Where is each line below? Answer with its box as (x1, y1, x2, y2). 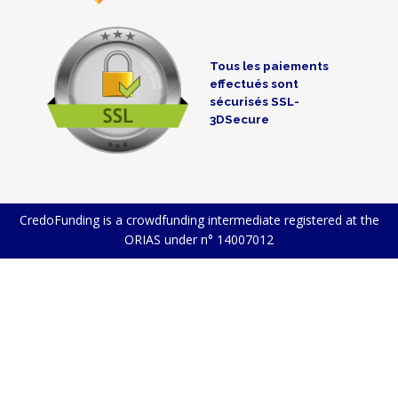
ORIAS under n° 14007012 (124, 231, 274, 248)
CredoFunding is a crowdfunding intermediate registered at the (19, 211, 379, 228)
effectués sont (210, 76, 298, 91)
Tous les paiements (210, 58, 329, 73)
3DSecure (210, 111, 269, 126)
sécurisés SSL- (210, 93, 299, 108)
